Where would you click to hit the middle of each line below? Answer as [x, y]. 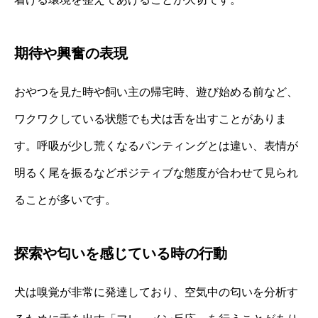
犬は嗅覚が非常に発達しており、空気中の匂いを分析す [156, 292]
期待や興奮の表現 [71, 53]
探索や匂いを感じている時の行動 [121, 253]
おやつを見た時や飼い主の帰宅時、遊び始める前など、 [156, 92]
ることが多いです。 [65, 199]
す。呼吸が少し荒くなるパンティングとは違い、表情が [156, 146]
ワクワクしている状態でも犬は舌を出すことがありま [150, 119]
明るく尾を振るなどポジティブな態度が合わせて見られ [156, 172]
